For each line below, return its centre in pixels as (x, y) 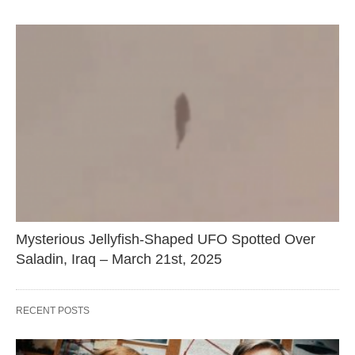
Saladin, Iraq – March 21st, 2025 (119, 259)
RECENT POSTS (53, 310)
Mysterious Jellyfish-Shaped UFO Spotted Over (166, 239)
